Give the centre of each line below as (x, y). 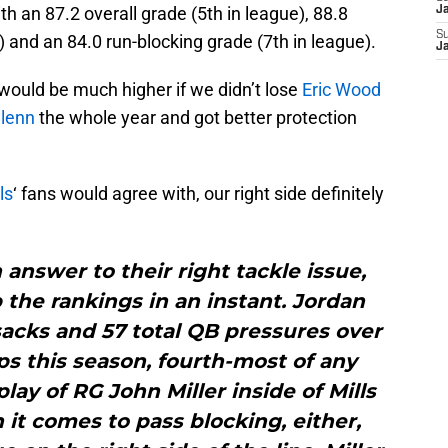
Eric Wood (341, 90)
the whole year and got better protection (196, 118)
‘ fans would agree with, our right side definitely (198, 194)
